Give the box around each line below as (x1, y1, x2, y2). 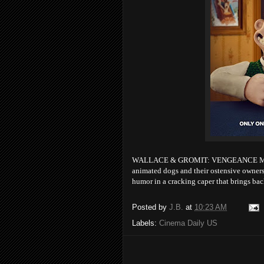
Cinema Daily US (159, 219, 217, 227)
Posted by (132, 203, 169, 212)
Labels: (132, 219, 159, 227)
